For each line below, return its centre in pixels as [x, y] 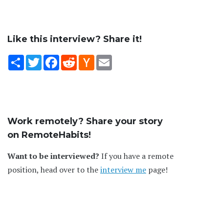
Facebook [76, 58]
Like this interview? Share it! [75, 39]
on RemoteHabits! [49, 135]
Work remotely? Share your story [85, 121]
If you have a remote [136, 156]
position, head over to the [54, 169]
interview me [123, 169]
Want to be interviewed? [53, 156]
